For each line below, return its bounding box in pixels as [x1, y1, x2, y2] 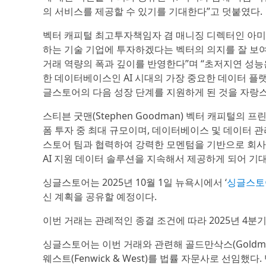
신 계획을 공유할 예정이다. [43, 190, 157, 203]
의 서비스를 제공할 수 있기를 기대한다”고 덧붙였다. [43, 5, 262, 18]
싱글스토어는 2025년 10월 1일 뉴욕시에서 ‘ [43, 176, 227, 189]
